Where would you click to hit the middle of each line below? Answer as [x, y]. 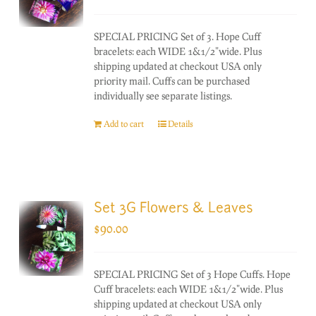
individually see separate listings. [163, 95]
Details [181, 123]
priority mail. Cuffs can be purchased [172, 80]
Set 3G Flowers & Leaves [174, 209]
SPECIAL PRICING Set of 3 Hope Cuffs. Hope [193, 274]
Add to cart [124, 123]
